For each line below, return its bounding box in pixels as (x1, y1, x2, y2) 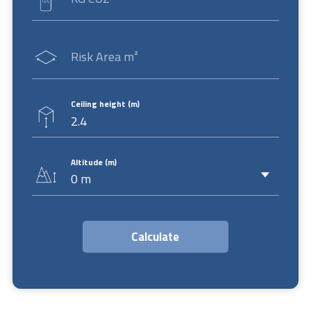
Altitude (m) (70, 155, 117, 169)
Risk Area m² (70, 47, 138, 66)
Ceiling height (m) (70, 96, 140, 110)
